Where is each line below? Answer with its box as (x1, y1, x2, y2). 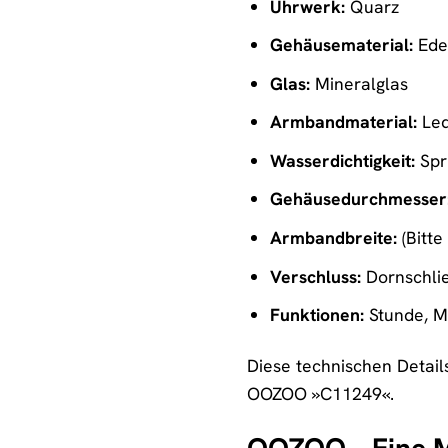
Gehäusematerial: (269, 33, 413, 57)
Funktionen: (269, 303, 364, 327)
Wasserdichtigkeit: (269, 148, 415, 172)
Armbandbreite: (269, 226, 397, 250)
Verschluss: (269, 264, 361, 288)
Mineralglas (309, 71, 408, 95)
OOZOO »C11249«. (247, 381, 394, 405)
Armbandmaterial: (269, 110, 417, 134)
